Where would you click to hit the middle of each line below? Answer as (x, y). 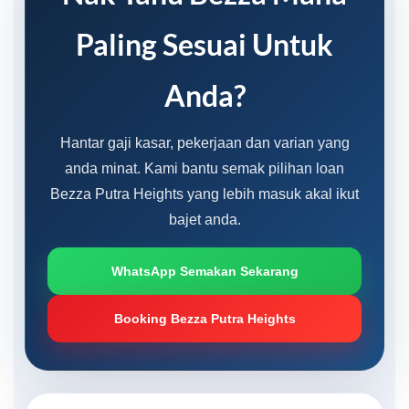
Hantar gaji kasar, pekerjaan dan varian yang (204, 142)
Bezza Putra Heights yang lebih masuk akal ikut (204, 194)
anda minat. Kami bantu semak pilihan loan (204, 168)
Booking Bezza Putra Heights (204, 318)
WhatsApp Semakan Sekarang (204, 271)
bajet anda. (204, 219)
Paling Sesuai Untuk (204, 44)
